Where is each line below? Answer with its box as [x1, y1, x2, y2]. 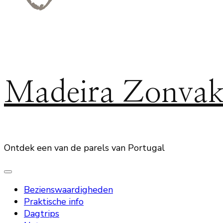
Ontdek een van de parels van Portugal [4, 142, 165, 154]
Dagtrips [24, 208, 59, 220]
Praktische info [24, 196, 84, 208]
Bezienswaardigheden [24, 184, 113, 196]
